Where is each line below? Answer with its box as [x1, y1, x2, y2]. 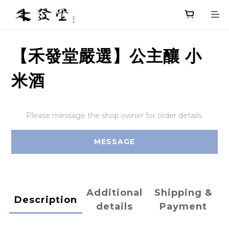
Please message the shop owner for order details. [26, 111, 203, 120]
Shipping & [154, 187, 213, 198]
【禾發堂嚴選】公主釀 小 [11, 46, 202, 66]
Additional [86, 187, 143, 198]
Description [14, 194, 77, 205]
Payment [159, 201, 208, 212]
